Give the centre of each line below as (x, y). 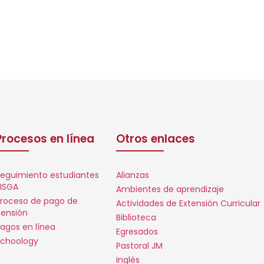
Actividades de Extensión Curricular (188, 204)
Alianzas (132, 175)
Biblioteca (136, 218)
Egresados (137, 232)
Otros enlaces (155, 139)
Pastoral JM (139, 246)
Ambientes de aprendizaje (170, 189)
